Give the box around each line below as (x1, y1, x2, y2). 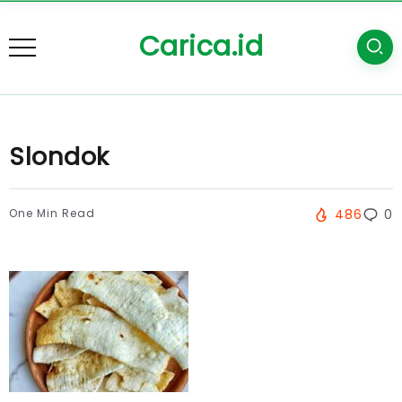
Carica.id (138, 28, 264, 66)
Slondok (9, 139, 109, 174)
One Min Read (9, 205, 95, 221)
